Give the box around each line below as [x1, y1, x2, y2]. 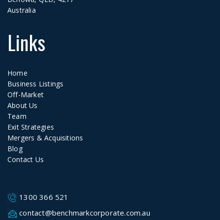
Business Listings [7, 79, 64, 88]
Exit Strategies [7, 122, 54, 132]
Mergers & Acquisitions [7, 133, 83, 142]
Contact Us [7, 154, 44, 164]
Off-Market [7, 89, 44, 99]
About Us [7, 100, 38, 110]
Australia [7, 5, 36, 15]
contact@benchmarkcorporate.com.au [17, 208, 150, 218]
